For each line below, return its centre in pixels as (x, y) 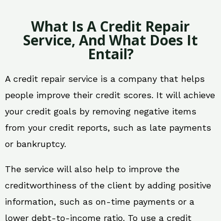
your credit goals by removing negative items (101, 111)
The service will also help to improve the (92, 169)
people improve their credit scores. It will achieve (110, 95)
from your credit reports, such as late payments (108, 127)
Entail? (110, 54)
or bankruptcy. (36, 144)
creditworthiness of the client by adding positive (108, 185)
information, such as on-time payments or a (100, 201)
